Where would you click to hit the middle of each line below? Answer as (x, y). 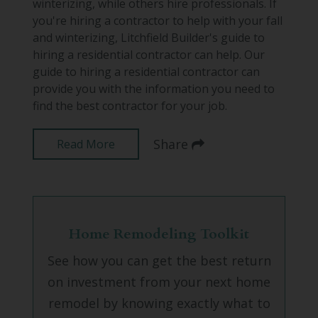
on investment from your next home (159, 281)
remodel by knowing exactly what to (159, 303)
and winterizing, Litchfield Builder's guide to (148, 37)
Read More (86, 144)
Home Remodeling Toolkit (159, 234)
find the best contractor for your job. (130, 105)
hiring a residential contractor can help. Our (148, 54)
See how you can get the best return (159, 260)
